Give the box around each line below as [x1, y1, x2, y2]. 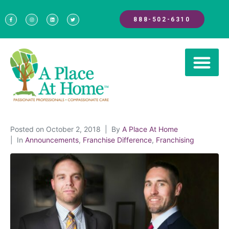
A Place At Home [122, 124, 178, 133]
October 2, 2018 [46, 124, 101, 133]
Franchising [156, 135, 194, 144]
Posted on [10, 124, 46, 133]
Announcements [25, 135, 79, 144]
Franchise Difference [83, 135, 152, 144]
